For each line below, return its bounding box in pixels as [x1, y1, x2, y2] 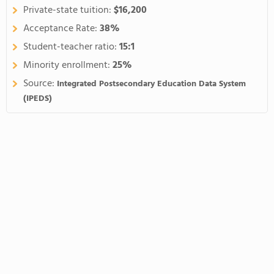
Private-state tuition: [23, 2, 114, 18]
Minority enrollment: [23, 57, 113, 73]
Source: [23, 76, 57, 92]
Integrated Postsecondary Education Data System [57, 77, 246, 91]
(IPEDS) [23, 92, 52, 106]
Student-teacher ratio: [23, 39, 119, 55]
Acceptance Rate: [23, 21, 100, 37]
